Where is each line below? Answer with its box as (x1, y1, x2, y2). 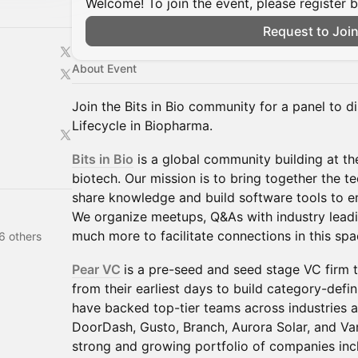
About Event (72, 62, 137, 75)
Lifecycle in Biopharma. (72, 117, 213, 133)
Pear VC (72, 261, 121, 277)
